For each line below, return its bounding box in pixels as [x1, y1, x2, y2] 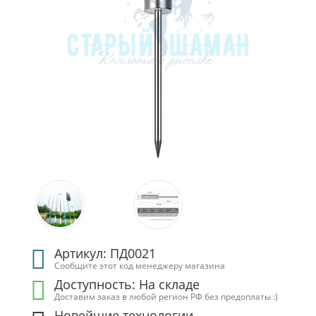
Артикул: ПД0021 [54, 245, 157, 262]
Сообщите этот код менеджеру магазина [54, 260, 226, 271]
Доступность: [54, 276, 140, 293]
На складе [139, 276, 200, 293]
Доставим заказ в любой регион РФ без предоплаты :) [54, 291, 279, 302]
